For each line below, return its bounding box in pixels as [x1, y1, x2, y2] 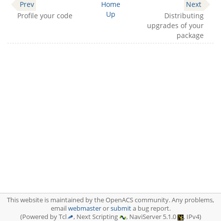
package [177, 31, 204, 40]
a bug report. [131, 204, 171, 213]
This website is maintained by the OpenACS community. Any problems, [7, 196, 214, 204]
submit [110, 204, 131, 213]
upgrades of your [147, 21, 204, 30]
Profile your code [17, 11, 73, 20]
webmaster [68, 204, 101, 213]
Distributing [164, 11, 204, 20]
